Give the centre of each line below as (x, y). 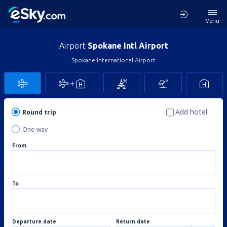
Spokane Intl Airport (128, 46)
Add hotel (191, 112)
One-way (35, 129)
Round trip (39, 112)
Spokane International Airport (113, 60)
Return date (133, 221)
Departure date (34, 221)
